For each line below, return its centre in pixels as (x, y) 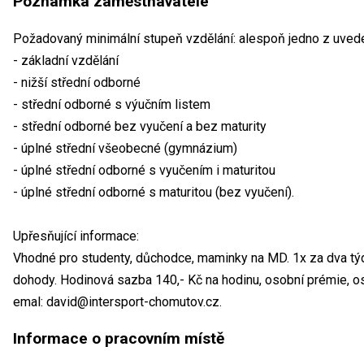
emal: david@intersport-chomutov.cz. (117, 301)
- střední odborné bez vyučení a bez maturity (140, 126)
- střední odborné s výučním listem (112, 104)
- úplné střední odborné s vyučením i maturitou (144, 170)
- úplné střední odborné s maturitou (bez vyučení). (154, 192)
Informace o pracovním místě (119, 338)
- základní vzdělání (66, 60)
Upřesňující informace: (76, 236)
